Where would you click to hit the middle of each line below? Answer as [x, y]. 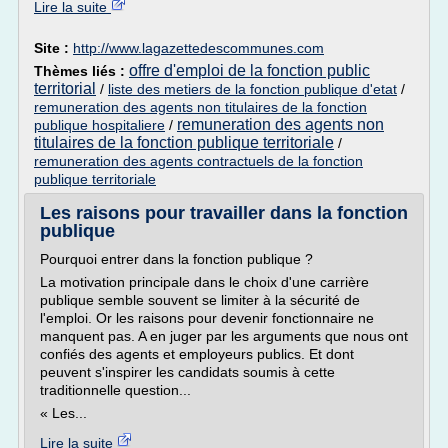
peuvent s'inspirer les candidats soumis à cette [187, 372]
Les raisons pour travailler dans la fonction [224, 213]
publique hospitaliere [99, 125]
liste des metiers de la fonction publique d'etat [252, 89]
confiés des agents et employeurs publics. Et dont [197, 354]
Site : [53, 48]
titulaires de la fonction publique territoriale [184, 142]
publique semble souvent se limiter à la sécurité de [200, 300]
